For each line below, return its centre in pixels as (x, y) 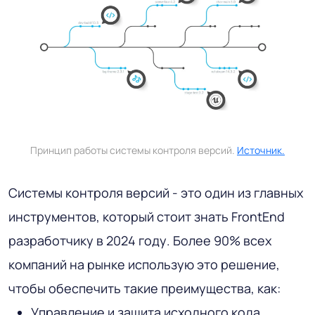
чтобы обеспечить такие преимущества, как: (144, 288)
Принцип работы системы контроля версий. (134, 150)
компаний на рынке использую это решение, (144, 264)
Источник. (261, 150)
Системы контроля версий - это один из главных (156, 192)
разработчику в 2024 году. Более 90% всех (140, 240)
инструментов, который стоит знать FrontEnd (147, 216)
